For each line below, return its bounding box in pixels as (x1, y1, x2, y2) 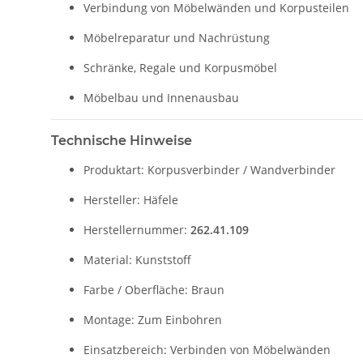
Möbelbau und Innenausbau (83, 90, 239, 106)
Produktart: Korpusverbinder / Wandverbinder (83, 162, 335, 178)
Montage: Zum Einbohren (83, 312, 222, 328)
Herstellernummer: (83, 222, 190, 238)
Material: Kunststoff (83, 252, 191, 268)
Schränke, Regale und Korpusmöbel (83, 60, 277, 76)
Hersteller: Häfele (83, 192, 178, 208)
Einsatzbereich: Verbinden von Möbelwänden (83, 342, 331, 358)
